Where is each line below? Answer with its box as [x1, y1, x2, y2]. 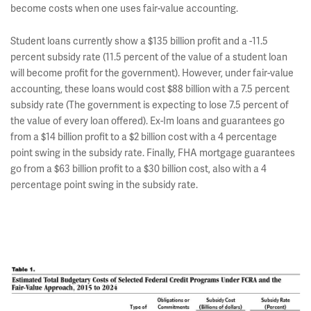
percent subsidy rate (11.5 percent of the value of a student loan [10, 51, 287, 63]
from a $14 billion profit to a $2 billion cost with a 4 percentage [10, 131, 277, 143]
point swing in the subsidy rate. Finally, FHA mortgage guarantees [10, 146, 295, 159]
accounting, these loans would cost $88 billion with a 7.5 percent [10, 83, 289, 95]
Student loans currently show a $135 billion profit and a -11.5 [10, 35, 268, 47]
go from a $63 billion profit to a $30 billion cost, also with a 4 [10, 162, 267, 175]
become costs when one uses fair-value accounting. [10, 2, 238, 15]
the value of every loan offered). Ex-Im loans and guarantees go [10, 115, 285, 127]
